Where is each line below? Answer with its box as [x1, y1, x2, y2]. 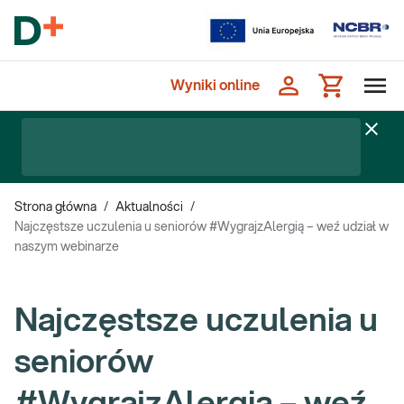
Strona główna [14, 201, 96, 214]
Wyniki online [170, 78, 260, 93]
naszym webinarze [14, 241, 119, 253]
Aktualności [115, 201, 183, 214]
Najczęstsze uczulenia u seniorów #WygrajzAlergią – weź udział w [14, 221, 389, 234]
